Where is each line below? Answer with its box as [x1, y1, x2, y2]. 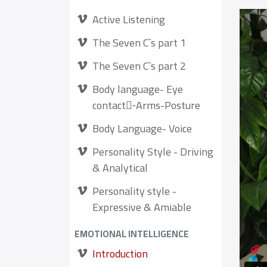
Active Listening [92, 10, 165, 29]
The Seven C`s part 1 [92, 33, 186, 52]
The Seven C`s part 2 [92, 56, 186, 76]
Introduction [92, 244, 148, 263]
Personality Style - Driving [92, 142, 213, 162]
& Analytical [92, 158, 148, 178]
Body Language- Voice [92, 119, 192, 138]
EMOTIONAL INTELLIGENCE [74, 225, 189, 243]
